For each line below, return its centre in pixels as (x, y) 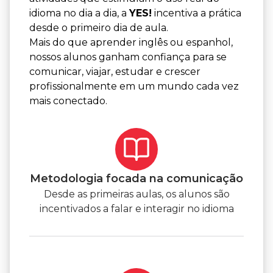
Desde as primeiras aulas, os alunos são (136, 194)
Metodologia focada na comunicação (136, 179)
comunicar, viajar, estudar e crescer (115, 72)
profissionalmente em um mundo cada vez (134, 87)
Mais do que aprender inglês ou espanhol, (131, 43)
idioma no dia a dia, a (79, 13)
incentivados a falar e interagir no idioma (136, 209)
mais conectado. (68, 101)
